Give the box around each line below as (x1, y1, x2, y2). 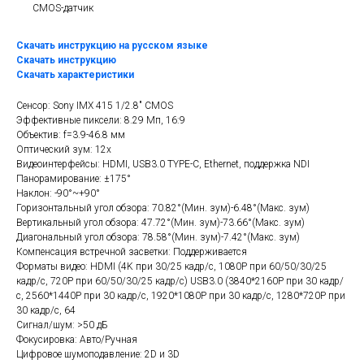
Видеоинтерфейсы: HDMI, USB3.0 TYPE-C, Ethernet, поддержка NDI (16, 158, 310, 170)
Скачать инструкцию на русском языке (16, 40, 208, 51)
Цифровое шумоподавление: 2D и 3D (16, 349, 180, 360)
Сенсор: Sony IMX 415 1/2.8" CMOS (16, 100, 173, 111)
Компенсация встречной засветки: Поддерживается (16, 246, 247, 258)
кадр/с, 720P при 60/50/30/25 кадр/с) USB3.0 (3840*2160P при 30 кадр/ (16, 275, 344, 287)
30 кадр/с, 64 (16, 305, 76, 316)
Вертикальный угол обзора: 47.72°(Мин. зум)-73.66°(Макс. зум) (16, 217, 305, 228)
